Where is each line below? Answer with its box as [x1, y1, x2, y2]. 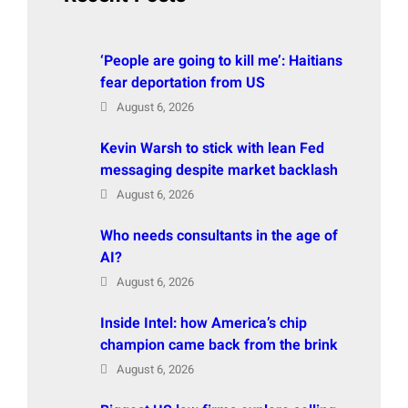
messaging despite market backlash [100, 159, 338, 182]
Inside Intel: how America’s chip [100, 312, 307, 335]
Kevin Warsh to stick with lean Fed [100, 138, 324, 160]
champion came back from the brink [100, 334, 338, 357]
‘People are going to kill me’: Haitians [100, 50, 342, 73]
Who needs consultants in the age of [100, 225, 338, 248]
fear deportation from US [100, 72, 265, 95]
